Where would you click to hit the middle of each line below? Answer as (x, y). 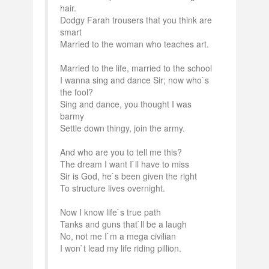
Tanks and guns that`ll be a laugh (123, 224)
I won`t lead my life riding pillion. (121, 248)
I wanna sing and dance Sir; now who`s (134, 80)
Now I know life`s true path (110, 212)
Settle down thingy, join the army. (122, 128)
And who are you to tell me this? (121, 152)
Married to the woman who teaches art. (134, 44)
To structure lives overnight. (113, 188)
